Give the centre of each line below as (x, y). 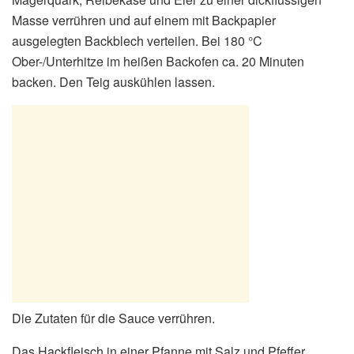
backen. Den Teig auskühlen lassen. (113, 81)
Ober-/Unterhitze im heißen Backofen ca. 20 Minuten (158, 61)
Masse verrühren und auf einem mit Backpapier (144, 20)
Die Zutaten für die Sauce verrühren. (113, 318)
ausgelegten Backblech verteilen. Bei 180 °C (137, 40)
